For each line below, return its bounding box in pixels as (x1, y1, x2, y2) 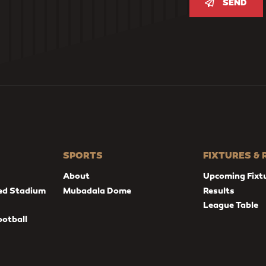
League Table (203, 199, 259, 210)
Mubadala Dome (62, 185, 131, 196)
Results (203, 185, 235, 196)
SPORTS (62, 149, 103, 162)
